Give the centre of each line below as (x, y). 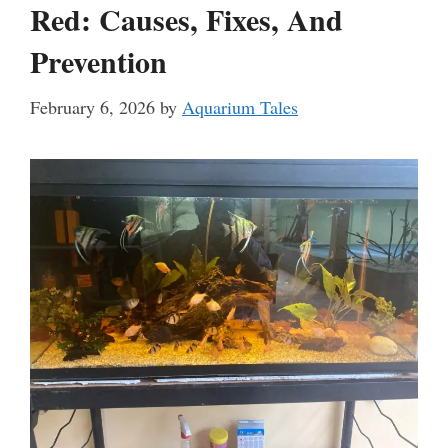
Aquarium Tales (240, 107)
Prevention (98, 61)
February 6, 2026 (92, 107)
